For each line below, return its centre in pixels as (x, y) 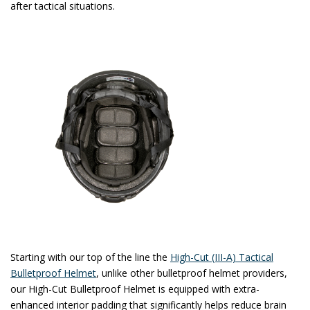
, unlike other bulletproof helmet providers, (192, 273)
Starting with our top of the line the (90, 257)
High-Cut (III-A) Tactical (222, 257)
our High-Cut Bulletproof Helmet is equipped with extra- (135, 289)
